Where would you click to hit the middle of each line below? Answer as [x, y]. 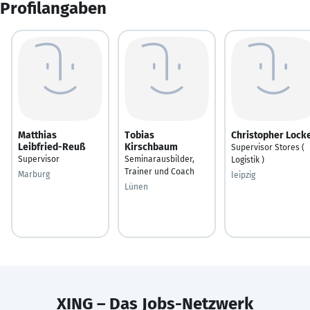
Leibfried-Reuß [52, 147]
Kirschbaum [151, 147]
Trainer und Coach [159, 171]
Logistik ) [248, 159]
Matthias [37, 135]
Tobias [139, 135]
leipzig [243, 175]
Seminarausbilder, [159, 159]
